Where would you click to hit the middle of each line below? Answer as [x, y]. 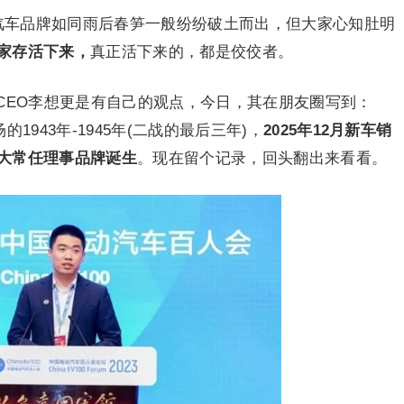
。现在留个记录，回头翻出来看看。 [262, 158]
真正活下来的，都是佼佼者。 [192, 51]
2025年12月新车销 [327, 130]
